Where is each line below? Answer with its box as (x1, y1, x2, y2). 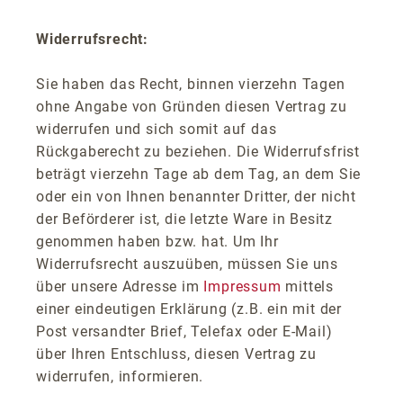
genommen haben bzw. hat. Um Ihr (36, 232, 279, 250)
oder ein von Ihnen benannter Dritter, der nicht (36, 187, 356, 205)
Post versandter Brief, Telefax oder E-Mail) (36, 322, 333, 340)
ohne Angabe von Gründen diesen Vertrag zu (36, 97, 347, 115)
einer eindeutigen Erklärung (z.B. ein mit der (36, 300, 342, 318)
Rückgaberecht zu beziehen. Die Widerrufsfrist (36, 142, 360, 160)
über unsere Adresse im (36, 277, 204, 295)
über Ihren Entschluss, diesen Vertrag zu (36, 345, 317, 363)
